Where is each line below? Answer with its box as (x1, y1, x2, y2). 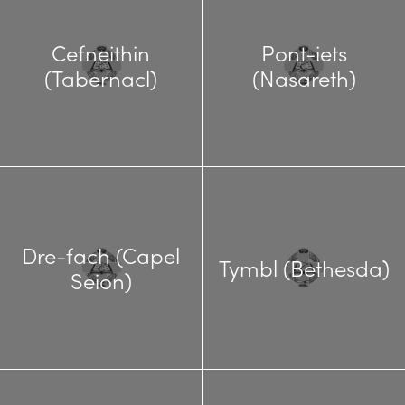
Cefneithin (52, 36, 151, 68)
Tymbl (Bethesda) (218, 252, 390, 284)
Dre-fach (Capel (22, 240, 181, 271)
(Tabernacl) (44, 61, 158, 93)
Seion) (70, 265, 132, 297)
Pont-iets (260, 36, 347, 68)
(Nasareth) (251, 61, 356, 93)
